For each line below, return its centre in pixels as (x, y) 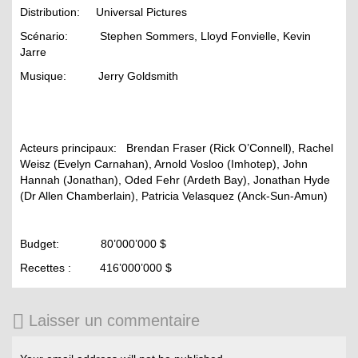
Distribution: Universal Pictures (103, 12)
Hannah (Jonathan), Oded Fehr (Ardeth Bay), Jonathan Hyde (175, 180)
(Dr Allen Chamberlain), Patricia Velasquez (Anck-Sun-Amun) (174, 196)
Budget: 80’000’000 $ (93, 244)
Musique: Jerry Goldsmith (99, 76)
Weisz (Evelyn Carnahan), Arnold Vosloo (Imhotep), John (164, 164)
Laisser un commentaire (114, 321)
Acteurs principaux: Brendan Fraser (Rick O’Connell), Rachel (177, 148)
